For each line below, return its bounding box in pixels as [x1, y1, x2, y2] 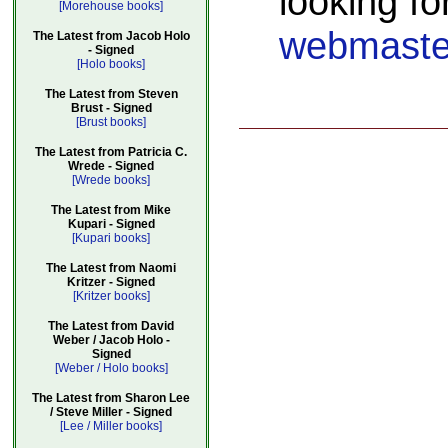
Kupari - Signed [67, 217, 155, 231]
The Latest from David [48, 319, 174, 333]
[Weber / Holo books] [54, 361, 168, 375]
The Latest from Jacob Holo [32, 29, 190, 43]
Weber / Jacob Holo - [52, 333, 170, 347]
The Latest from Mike [51, 203, 171, 217]
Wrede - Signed [68, 159, 154, 173]
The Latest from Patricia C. [35, 145, 187, 159]
